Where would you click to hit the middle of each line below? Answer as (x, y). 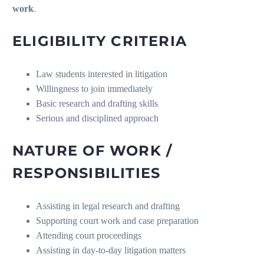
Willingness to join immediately (94, 89)
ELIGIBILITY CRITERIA (100, 41)
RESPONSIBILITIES (87, 173)
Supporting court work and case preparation (117, 221)
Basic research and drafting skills (98, 104)
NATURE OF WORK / (93, 151)
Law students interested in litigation (102, 74)
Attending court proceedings (89, 236)
